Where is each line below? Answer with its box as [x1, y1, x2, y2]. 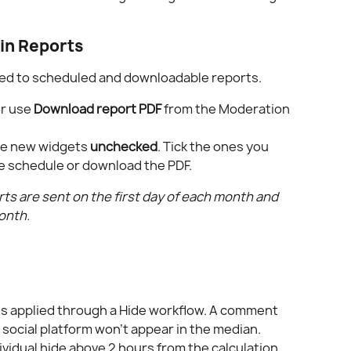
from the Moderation [161, 100, 292, 118]
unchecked [90, 138, 157, 156]
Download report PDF [34, 100, 161, 118]
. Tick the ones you [157, 138, 271, 156]
